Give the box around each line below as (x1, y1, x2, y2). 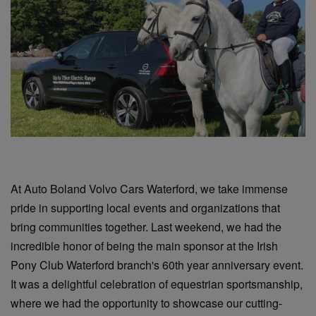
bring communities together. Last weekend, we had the (11, 219, 281, 235)
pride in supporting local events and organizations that (11, 200, 280, 216)
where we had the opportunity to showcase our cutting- (11, 295, 282, 311)
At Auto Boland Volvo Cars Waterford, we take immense (11, 181, 288, 197)
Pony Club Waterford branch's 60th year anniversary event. (11, 257, 303, 273)
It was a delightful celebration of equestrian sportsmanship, (11, 276, 303, 292)
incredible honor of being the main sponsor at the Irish (11, 238, 278, 254)
